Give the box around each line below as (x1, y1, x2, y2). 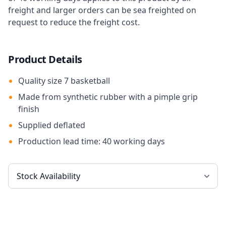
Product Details (8, 52, 82, 66)
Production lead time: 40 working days (18, 136, 165, 147)
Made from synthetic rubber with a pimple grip (18, 91, 198, 102)
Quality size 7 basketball (18, 75, 110, 86)
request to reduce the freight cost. (8, 17, 140, 28)
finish (18, 103, 39, 115)
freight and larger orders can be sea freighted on (8, 5, 196, 16)
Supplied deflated (18, 120, 85, 131)
